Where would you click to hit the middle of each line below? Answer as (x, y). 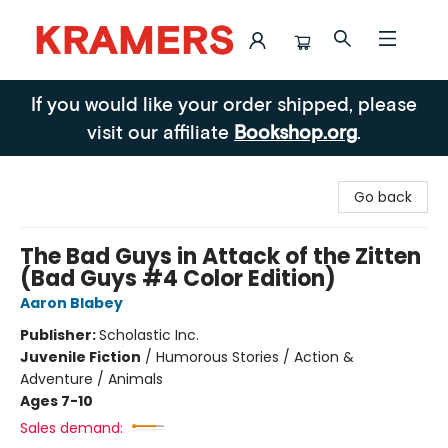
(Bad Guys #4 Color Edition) (178, 278)
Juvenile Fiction (80, 357)
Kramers (44, 99)
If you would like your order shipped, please (224, 103)
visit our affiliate (160, 131)
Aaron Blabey (71, 303)
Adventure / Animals (91, 379)
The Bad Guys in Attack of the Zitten (220, 256)
